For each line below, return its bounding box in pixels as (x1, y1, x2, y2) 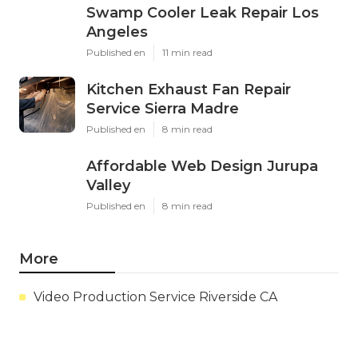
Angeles (86, 22, 148, 41)
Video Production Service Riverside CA (34, 288, 277, 304)
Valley (86, 176, 130, 194)
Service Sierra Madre (86, 99, 239, 117)
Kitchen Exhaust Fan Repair (86, 80, 291, 98)
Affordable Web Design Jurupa (86, 157, 318, 175)
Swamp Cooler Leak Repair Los (86, 3, 319, 22)
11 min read (162, 46, 213, 58)
